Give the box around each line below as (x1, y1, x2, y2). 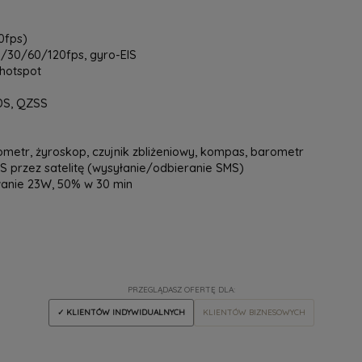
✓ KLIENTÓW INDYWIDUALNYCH (57, 307, 185, 318)
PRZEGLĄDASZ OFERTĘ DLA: (127, 284, 235, 295)
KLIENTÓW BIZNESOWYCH (202, 307, 305, 318)
